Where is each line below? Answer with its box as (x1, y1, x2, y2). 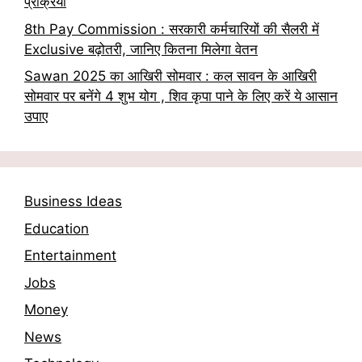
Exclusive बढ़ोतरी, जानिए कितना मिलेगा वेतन (24, 40, 258, 57)
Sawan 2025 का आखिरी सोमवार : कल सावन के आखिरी (24, 68, 317, 85)
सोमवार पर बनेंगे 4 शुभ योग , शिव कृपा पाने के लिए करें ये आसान (24, 88, 338, 105)
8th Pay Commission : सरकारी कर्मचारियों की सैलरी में (24, 20, 319, 37)
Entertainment (24, 247, 116, 264)
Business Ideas (24, 193, 122, 210)
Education (24, 220, 89, 237)
